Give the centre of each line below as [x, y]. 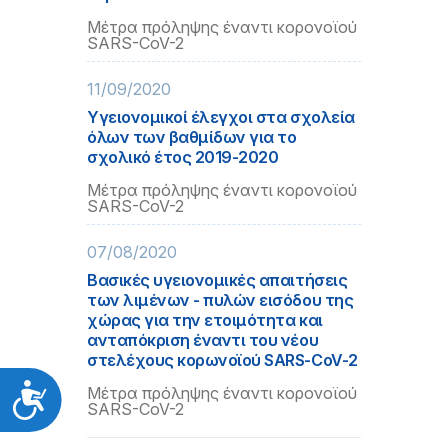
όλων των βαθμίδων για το [192, 137]
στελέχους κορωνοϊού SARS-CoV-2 [222, 360]
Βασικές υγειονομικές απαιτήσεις [217, 280]
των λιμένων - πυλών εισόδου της [220, 300]
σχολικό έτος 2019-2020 [183, 157]
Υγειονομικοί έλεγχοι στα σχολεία [221, 117]
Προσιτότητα [114, 395]
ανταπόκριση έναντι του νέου [203, 340]
